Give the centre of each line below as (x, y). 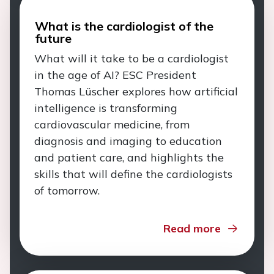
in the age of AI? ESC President (115, 75)
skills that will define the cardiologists (133, 174)
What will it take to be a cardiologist (131, 58)
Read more (192, 228)
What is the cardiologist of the (124, 26)
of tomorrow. (68, 191)
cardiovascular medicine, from (112, 124)
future (53, 38)
